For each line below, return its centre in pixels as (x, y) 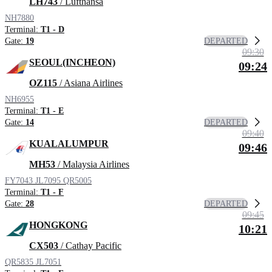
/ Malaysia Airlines (92, 165)
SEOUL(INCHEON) (72, 63)
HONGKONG (58, 225)
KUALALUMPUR (69, 144)
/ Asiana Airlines (90, 83)
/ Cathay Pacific (90, 246)
